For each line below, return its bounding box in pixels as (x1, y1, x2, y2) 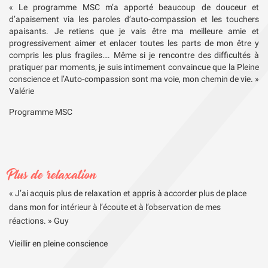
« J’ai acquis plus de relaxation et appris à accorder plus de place (9, 188, 246, 198)
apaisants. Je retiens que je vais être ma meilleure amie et (9, 26, 259, 36)
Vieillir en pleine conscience (9, 239, 108, 248)
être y (233, 38, 260, 48)
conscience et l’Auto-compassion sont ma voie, (9, 74, 182, 84)
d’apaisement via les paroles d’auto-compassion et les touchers (9, 14, 259, 24)
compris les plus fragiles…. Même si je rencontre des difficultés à (9, 50, 259, 60)
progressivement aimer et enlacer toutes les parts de (9, 38, 217, 48)
